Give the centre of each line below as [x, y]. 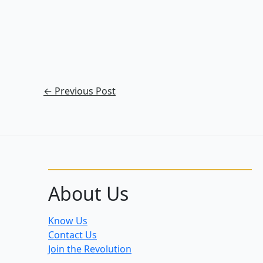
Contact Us [73, 235]
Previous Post [84, 91]
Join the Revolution [90, 249]
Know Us [68, 221]
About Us [88, 194]
